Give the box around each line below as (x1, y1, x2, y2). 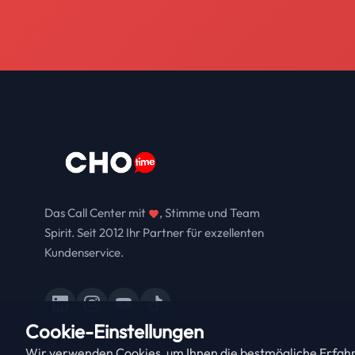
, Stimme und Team (159, 205, 260, 220)
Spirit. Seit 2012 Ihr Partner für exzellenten (44, 225, 264, 240)
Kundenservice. (44, 245, 124, 260)
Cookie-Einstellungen (25, 319, 204, 343)
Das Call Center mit (44, 205, 148, 220)
